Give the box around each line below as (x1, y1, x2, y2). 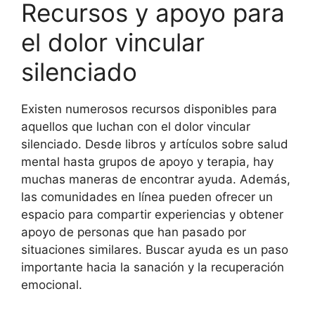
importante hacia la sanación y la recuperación (21, 260, 284, 274)
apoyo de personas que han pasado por (21, 225, 246, 239)
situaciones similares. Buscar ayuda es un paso (21, 243, 288, 257)
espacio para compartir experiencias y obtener (21, 207, 283, 221)
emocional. (21, 278, 82, 292)
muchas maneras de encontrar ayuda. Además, (21, 172, 290, 186)
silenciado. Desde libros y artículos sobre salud (21, 137, 288, 151)
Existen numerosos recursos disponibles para (21, 102, 277, 116)
